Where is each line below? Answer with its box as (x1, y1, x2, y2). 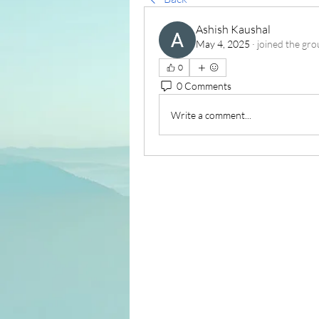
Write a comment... (171, 108, 251, 121)
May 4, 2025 (196, 38, 250, 50)
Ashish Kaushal (196, 22, 271, 36)
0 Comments (177, 79, 231, 92)
